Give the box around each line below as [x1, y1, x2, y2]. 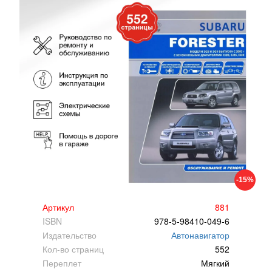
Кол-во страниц [42, 243, 104, 255]
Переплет [42, 257, 82, 269]
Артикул [42, 201, 75, 213]
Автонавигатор [171, 229, 229, 241]
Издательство [42, 229, 97, 241]
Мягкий [200, 257, 229, 269]
